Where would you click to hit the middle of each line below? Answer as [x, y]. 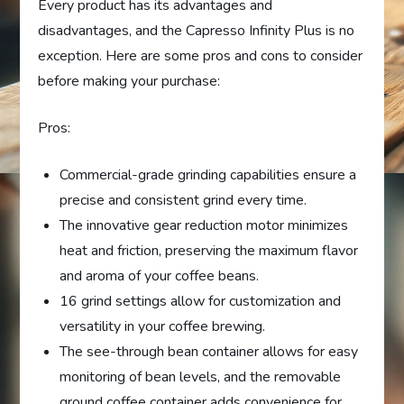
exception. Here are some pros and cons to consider [201, 55]
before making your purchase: [129, 81]
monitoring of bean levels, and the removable [201, 376]
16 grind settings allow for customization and [201, 301]
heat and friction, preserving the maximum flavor [209, 250]
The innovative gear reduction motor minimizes [204, 225]
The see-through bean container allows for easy [209, 351]
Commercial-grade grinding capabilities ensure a [208, 174]
